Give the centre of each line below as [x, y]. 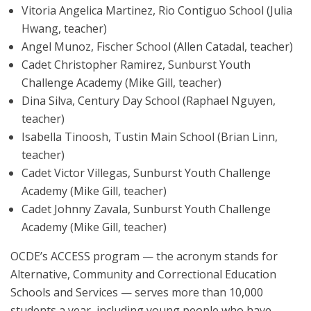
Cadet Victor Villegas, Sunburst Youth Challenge [146, 173]
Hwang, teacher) [64, 28]
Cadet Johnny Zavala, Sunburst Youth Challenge [146, 209]
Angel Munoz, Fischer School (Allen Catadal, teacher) [157, 46]
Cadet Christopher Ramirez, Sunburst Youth [136, 64]
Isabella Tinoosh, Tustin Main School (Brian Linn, [150, 136]
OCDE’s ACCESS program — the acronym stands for [144, 256]
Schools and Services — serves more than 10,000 [137, 292]
